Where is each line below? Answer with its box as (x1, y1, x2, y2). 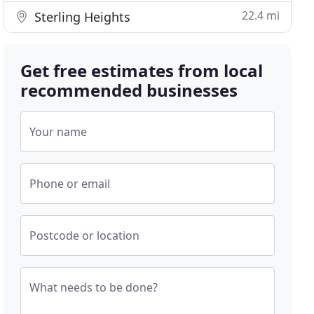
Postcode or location (29, 228, 140, 243)
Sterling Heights (31, 8, 131, 25)
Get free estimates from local (20, 59, 264, 82)
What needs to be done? (29, 280, 158, 295)
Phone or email (29, 176, 111, 191)
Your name (29, 124, 88, 139)
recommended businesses (20, 78, 238, 102)
